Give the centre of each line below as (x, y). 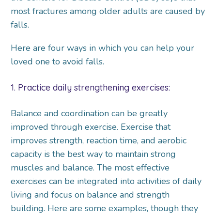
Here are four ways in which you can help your (103, 48)
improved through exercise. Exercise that (91, 127)
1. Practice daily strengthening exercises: (91, 88)
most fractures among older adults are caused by (108, 11)
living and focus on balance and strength (90, 195)
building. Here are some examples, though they (105, 209)
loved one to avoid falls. (58, 62)
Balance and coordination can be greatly (89, 114)
